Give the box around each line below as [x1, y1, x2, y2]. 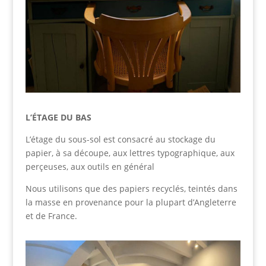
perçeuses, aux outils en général [25, 161, 154, 173]
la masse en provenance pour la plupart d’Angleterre [25, 197, 236, 208]
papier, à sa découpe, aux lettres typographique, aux [25, 147, 235, 159]
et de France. [25, 210, 77, 222]
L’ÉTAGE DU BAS [25, 112, 91, 123]
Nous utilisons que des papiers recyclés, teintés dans [25, 183, 237, 195]
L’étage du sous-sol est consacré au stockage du [25, 134, 216, 145]
